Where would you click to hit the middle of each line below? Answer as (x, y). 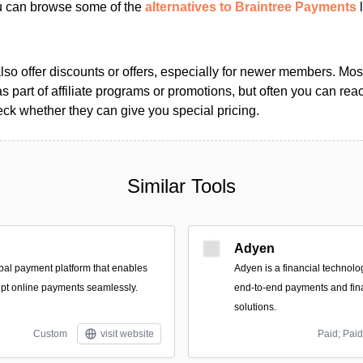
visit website (127, 334)
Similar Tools (181, 186)
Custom (50, 334)
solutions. (255, 307)
